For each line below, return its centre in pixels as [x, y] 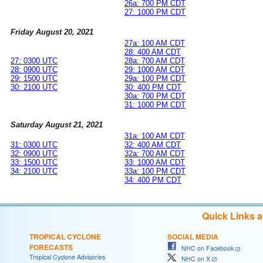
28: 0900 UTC [34, 70]
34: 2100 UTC [34, 171]
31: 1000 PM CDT [155, 105]
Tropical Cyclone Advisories [67, 257]
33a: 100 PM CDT [155, 171]
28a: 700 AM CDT [155, 61]
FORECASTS [51, 247]
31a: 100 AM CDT [155, 136]
